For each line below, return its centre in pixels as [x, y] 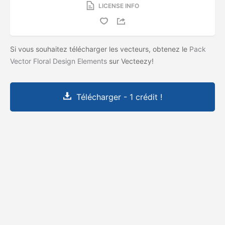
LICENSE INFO [119, 6]
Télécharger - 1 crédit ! [119, 97]
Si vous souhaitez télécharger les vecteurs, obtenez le [100, 49]
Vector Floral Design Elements [59, 61]
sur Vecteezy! [131, 61]
